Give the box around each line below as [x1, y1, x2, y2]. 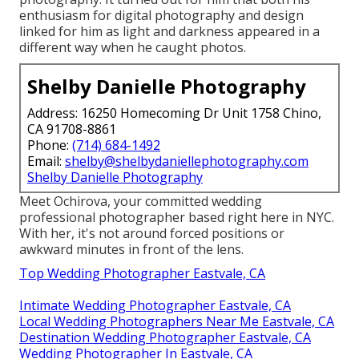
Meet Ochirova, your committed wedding [19, 192, 262, 210]
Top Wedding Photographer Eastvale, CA [19, 264, 265, 282]
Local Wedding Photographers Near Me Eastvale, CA [19, 312, 334, 330]
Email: [27, 151, 65, 170]
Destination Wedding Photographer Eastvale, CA [19, 328, 311, 346]
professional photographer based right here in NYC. [19, 208, 334, 226]
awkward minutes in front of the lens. [19, 240, 244, 258]
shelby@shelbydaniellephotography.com [65, 151, 309, 170]
